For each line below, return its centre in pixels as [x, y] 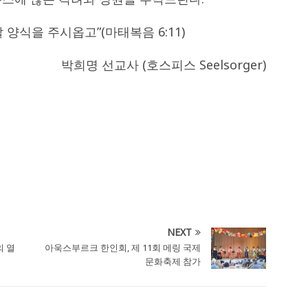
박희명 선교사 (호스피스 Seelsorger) [164, 65]
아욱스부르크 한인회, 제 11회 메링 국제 [123, 248]
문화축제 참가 [173, 262]
